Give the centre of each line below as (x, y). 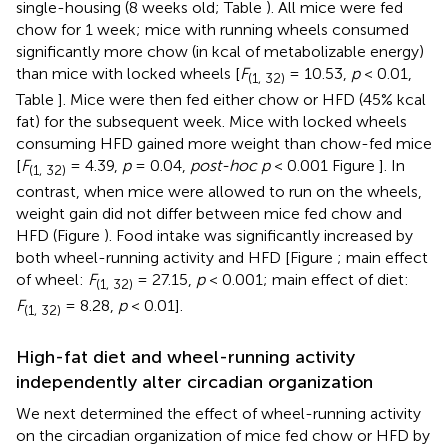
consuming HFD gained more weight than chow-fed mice (224, 143)
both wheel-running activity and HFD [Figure (176, 257)
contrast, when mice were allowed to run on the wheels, (219, 191)
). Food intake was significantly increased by (258, 235)
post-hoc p (230, 165)
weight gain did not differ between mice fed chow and (209, 213)
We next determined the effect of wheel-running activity (218, 414)
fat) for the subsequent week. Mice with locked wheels (211, 121)
